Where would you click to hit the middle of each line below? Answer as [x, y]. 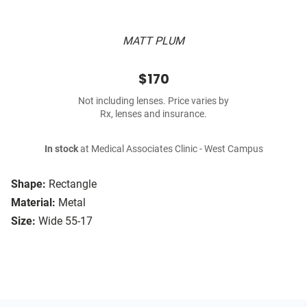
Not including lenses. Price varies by [153, 101]
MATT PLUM [153, 41]
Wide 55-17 [65, 221]
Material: [33, 203]
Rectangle [73, 184]
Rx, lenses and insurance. [153, 114]
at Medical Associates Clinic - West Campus [170, 149]
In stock [61, 149]
